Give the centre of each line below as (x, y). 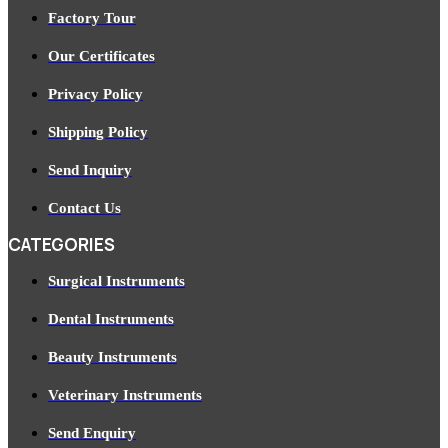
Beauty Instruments (112, 357)
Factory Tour (92, 18)
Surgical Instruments (116, 281)
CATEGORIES (61, 245)
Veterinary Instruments (125, 395)
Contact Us (84, 208)
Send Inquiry (90, 170)
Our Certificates (101, 56)
